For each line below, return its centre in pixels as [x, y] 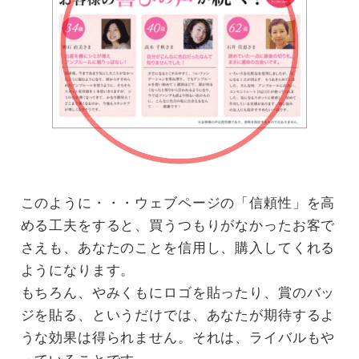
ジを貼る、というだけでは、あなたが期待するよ [178, 315]
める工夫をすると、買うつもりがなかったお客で [178, 225]
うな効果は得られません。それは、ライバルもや [178, 337]
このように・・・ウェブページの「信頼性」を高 [178, 202]
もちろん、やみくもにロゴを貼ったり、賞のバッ [178, 292]
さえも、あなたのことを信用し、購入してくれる [178, 247]
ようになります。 [78, 270]
